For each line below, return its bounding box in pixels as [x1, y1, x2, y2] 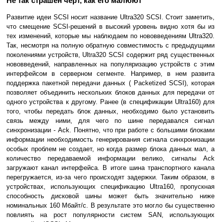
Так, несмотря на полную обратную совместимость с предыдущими [6, 42, 215, 50]
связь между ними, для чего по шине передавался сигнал [6, 117, 215, 125]
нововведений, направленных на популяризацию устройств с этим [6, 60, 215, 68]
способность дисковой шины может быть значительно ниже [6, 192, 215, 200]
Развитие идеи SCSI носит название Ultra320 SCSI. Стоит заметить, [6, 13, 215, 21]
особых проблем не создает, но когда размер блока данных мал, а [6, 145, 215, 153]
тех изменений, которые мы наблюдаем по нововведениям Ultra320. [6, 32, 215, 40]
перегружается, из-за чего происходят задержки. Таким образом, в [6, 173, 215, 181]
